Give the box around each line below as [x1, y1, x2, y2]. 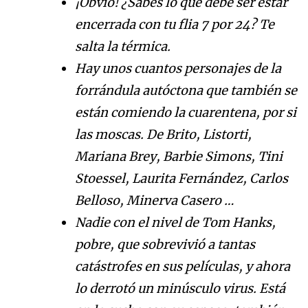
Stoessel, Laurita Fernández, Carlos [75, 170, 288, 187]
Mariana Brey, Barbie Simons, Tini [75, 148, 283, 165]
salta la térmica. [75, 38, 170, 55]
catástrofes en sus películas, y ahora [75, 258, 290, 275]
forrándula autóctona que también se [75, 82, 297, 99]
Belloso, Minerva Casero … [75, 192, 234, 209]
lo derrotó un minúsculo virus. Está [75, 280, 285, 297]
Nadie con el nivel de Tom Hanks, [75, 214, 276, 231]
